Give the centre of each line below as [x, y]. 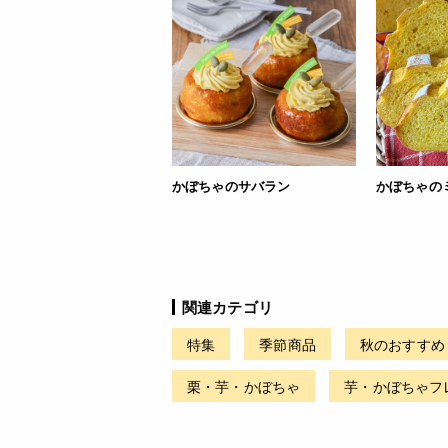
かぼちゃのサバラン [231, 185]
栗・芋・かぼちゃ [244, 385]
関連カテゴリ [227, 306]
